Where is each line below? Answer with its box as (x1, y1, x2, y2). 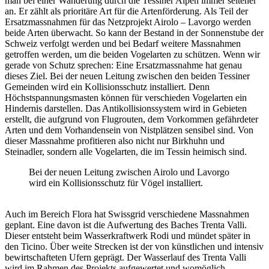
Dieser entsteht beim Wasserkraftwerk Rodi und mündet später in (5, 231, 250, 241)
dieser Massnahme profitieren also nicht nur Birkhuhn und (5, 136, 225, 147)
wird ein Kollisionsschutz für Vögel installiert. (29, 178, 203, 189)
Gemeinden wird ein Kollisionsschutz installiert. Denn (5, 82, 210, 92)
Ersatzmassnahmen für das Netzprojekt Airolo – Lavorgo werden (5, 17, 251, 28)
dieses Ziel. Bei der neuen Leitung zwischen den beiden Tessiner (5, 71, 250, 82)
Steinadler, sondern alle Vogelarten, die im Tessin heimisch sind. (5, 147, 247, 157)
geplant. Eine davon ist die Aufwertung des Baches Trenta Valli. (5, 220, 247, 231)
